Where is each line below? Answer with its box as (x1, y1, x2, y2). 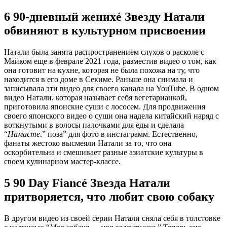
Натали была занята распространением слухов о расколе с (4, 47, 204, 56)
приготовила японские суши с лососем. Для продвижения (4, 102, 205, 111)
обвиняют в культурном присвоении (4, 23, 206, 37)
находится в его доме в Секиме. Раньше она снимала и (4, 74, 193, 84)
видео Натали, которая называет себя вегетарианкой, (4, 93, 187, 102)
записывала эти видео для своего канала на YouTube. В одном (4, 84, 219, 93)
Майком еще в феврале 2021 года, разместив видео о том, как (4, 56, 216, 65)
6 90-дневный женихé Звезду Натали (4, 10, 205, 23)
